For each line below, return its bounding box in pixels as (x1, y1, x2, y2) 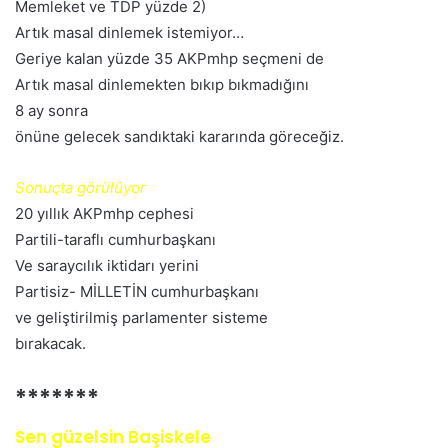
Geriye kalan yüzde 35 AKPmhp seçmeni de (15, 49, 324, 69)
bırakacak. (15, 334, 86, 354)
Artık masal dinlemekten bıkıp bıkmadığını (15, 75, 309, 95)
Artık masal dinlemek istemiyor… (15, 23, 244, 43)
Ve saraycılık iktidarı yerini (15, 256, 199, 276)
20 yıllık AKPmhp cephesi (15, 204, 194, 224)
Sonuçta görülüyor (15, 178, 146, 198)
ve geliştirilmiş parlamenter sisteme (15, 308, 268, 328)
